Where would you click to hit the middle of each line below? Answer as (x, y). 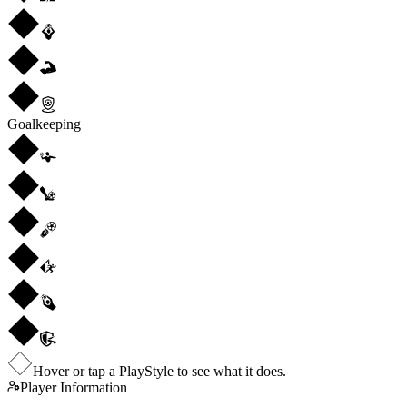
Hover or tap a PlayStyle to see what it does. (159, 371)
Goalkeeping (44, 124)
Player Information (74, 387)
